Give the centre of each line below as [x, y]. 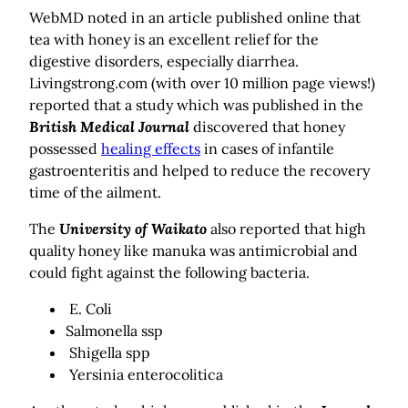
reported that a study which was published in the [196, 105]
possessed [65, 149]
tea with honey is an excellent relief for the [174, 40]
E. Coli [89, 309]
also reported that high [286, 229]
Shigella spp [108, 353]
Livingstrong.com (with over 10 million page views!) [202, 83]
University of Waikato [133, 229]
